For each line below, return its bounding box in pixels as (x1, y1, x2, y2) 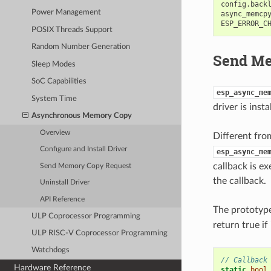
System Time (31, 94, 77, 103)
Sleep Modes (31, 60, 76, 68)
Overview (40, 129, 71, 136)
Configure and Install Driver (40, 146, 128, 153)
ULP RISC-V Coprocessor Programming (31, 229, 168, 237)
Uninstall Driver (40, 179, 90, 186)
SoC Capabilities (31, 77, 87, 86)
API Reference (40, 195, 85, 203)
